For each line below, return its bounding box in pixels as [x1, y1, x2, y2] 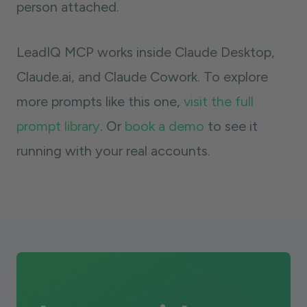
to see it [204, 118, 258, 134]
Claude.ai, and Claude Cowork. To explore [16, 69, 268, 85]
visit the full [184, 93, 254, 110]
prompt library [16, 118, 100, 134]
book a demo [125, 118, 204, 134]
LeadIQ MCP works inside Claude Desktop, [16, 44, 275, 60]
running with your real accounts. [16, 143, 210, 159]
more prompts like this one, [16, 93, 184, 110]
